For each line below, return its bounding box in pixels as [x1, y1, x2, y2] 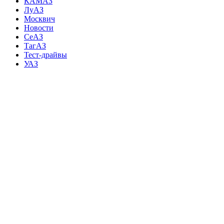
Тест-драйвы [24, 50, 67, 59]
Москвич [24, 14, 55, 23]
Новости [24, 23, 53, 32]
